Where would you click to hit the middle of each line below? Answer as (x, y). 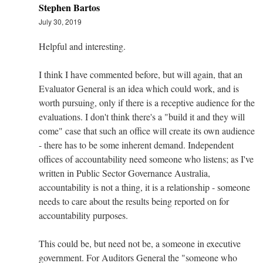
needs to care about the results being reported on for (134, 201)
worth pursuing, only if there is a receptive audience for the (147, 102)
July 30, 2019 (60, 21)
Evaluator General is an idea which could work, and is (139, 88)
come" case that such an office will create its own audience (147, 130)
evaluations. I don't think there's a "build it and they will (142, 116)
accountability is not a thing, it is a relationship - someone (144, 187)
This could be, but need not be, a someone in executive (140, 243)
